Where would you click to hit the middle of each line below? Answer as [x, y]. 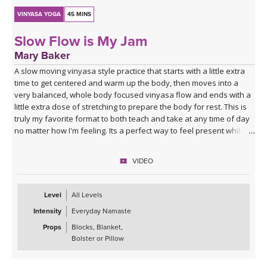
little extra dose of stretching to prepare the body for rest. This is [131, 107]
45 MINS [80, 15]
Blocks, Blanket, [97, 227]
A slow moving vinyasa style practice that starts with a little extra [130, 71]
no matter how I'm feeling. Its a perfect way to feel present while [130, 131]
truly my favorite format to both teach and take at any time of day [132, 119]
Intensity [47, 211]
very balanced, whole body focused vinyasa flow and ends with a [133, 95]
